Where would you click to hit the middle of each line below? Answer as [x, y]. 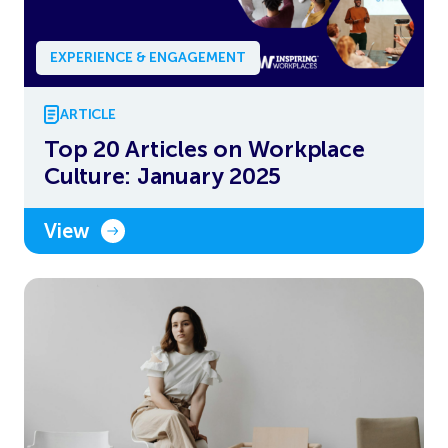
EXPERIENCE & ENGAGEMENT [148, 58]
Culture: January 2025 [163, 176]
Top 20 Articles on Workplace [204, 149]
